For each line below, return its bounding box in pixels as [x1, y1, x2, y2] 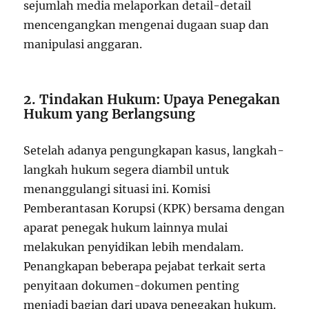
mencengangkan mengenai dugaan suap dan [23, 17, 270, 32]
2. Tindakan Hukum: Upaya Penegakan [23, 90, 281, 108]
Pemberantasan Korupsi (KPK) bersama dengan [23, 201, 286, 215]
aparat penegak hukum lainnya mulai [23, 220, 228, 235]
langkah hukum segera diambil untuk [23, 162, 230, 177]
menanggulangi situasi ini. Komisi [23, 181, 211, 196]
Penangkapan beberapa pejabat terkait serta [23, 259, 266, 273]
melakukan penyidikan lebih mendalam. [23, 239, 244, 254]
